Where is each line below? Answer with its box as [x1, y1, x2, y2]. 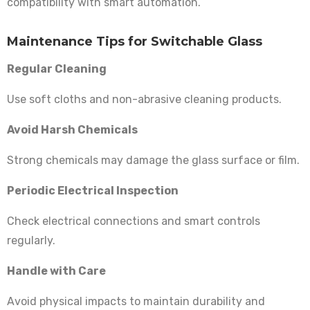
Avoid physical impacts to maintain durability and [7, 295, 265, 309]
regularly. [7, 234, 55, 248]
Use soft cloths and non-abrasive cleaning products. [7, 93, 282, 107]
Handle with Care [7, 264, 106, 278]
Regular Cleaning [7, 62, 107, 76]
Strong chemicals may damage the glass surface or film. [7, 154, 300, 167]
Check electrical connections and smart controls [7, 215, 260, 228]
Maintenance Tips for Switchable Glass [7, 34, 262, 50]
